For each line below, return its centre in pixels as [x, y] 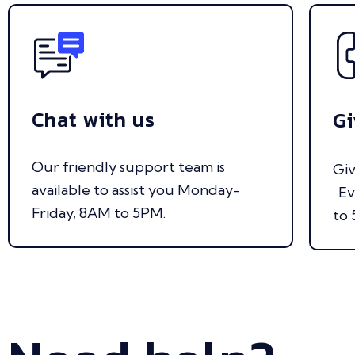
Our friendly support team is [128, 167]
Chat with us [94, 120]
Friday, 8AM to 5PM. [99, 213]
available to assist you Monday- [136, 190]
